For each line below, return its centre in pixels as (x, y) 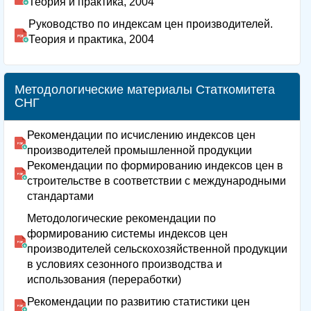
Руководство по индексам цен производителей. (151, 24)
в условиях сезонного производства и (125, 264)
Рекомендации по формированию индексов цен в (155, 165)
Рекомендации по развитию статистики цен (138, 301)
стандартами (60, 196)
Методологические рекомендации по (121, 218)
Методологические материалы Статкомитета (145, 89)
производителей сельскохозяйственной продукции (157, 249)
